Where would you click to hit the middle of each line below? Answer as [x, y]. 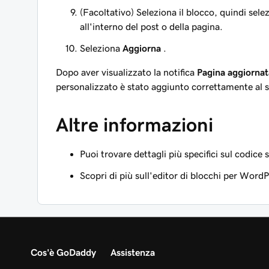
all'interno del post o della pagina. [151, 27]
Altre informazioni [134, 125]
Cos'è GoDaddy [63, 252]
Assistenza [133, 252]
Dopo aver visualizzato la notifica [126, 72]
